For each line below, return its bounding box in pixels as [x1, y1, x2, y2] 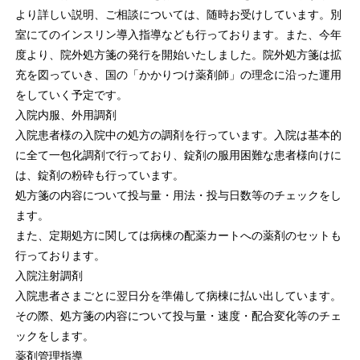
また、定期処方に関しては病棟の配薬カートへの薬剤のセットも [14, 229, 342, 243]
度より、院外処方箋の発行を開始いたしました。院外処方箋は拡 [14, 48, 342, 62]
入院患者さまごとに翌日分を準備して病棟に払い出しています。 [14, 289, 342, 303]
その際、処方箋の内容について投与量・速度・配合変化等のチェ [14, 309, 342, 323]
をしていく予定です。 [14, 88, 128, 102]
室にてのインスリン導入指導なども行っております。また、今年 [14, 28, 342, 42]
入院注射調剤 [14, 269, 83, 283]
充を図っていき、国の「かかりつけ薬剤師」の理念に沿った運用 [14, 68, 342, 82]
